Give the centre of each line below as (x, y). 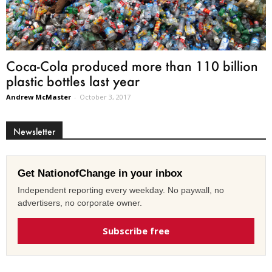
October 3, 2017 (105, 97)
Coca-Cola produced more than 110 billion (132, 66)
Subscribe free (136, 230)
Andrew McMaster (39, 97)
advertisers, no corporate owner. (80, 202)
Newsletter (34, 131)
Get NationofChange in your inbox (100, 173)
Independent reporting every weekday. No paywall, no (121, 190)
